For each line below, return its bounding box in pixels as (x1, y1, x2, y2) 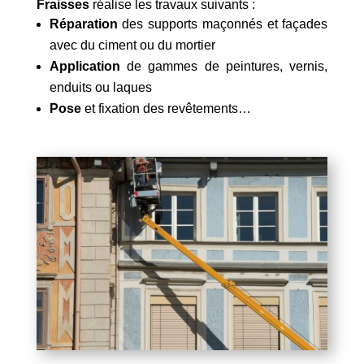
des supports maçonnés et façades (117, 16, 328, 31)
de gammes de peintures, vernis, (119, 58, 328, 73)
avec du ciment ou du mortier (49, 37, 215, 52)
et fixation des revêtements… (80, 101, 251, 115)
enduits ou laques (49, 80, 152, 94)
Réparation (49, 16, 118, 31)
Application (49, 58, 120, 73)
